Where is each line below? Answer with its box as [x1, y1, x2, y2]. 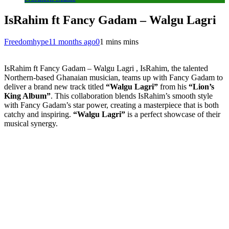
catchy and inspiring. [4, 109, 73, 119]
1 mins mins [100, 37, 139, 46]
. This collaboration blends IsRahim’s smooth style [51, 91, 213, 100]
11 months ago [49, 37, 96, 46]
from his [158, 82, 189, 91]
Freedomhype [4, 37, 49, 46]
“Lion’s [189, 82, 214, 91]
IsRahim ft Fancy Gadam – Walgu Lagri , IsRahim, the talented [4, 63, 208, 73]
